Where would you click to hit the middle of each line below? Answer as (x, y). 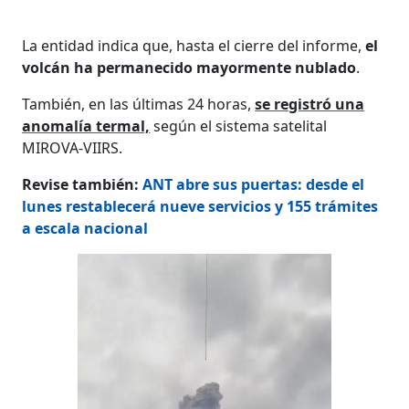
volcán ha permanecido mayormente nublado (189, 67)
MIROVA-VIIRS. (73, 147)
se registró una (310, 104)
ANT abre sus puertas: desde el (254, 184)
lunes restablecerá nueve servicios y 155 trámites (200, 206)
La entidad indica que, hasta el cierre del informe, (194, 45)
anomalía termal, (86, 126)
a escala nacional (85, 228)
